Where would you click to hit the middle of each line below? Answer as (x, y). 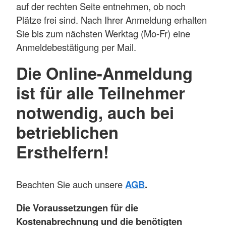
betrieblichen (67, 132)
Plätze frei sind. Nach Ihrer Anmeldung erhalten (111, 19)
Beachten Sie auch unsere (71, 184)
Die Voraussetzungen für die (77, 207)
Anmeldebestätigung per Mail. (76, 47)
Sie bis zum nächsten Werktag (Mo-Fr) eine (103, 33)
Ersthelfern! (63, 151)
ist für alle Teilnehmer (101, 92)
